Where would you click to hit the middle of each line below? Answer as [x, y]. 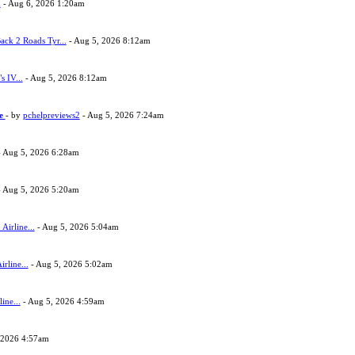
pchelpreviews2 [51, 115]
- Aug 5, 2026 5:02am [70, 264]
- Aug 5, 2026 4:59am [62, 301]
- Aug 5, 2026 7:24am [122, 115]
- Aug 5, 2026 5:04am [76, 227]
